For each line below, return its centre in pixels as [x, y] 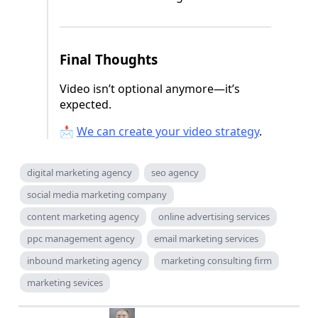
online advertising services [214, 217]
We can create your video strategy [168, 132]
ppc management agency [81, 239]
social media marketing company [97, 195]
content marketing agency [83, 217]
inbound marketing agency [84, 261]
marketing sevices [65, 283]
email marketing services [206, 239]
